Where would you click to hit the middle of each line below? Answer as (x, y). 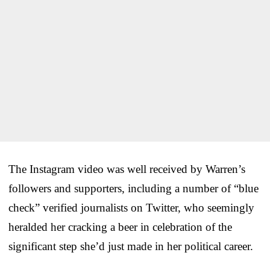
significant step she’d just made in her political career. (131, 246)
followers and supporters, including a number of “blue (133, 188)
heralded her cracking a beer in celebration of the (120, 227)
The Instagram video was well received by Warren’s (127, 169)
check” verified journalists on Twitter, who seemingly (131, 207)
